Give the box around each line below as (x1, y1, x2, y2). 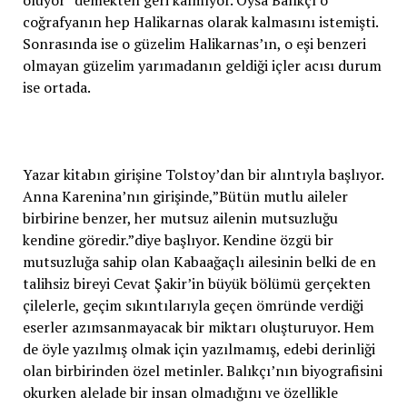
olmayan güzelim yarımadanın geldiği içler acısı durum (22, 55, 382, 75)
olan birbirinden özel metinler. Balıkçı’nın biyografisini (22, 360, 382, 381)
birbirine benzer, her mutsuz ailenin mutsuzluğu (22, 207, 338, 228)
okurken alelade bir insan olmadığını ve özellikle (22, 382, 338, 402)
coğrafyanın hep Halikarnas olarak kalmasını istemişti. (22, 11, 378, 32)
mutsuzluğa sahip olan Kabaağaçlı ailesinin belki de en (22, 251, 376, 272)
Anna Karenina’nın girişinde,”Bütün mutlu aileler (22, 185, 348, 206)
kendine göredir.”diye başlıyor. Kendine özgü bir (22, 229, 333, 250)
